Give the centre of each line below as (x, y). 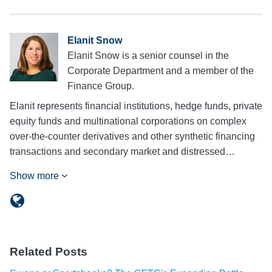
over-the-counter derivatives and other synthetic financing (132, 136)
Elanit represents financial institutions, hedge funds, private (136, 106)
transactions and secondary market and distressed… (122, 151)
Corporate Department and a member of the (161, 70)
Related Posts (49, 251)
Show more (36, 175)
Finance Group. (101, 86)
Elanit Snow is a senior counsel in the (148, 55)
